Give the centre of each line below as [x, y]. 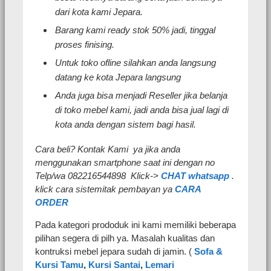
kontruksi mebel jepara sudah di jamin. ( [115, 252]
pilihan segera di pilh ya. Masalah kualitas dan [125, 238]
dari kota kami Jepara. [99, 12]
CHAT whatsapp [195, 176]
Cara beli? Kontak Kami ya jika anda [108, 149]
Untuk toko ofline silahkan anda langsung [135, 63]
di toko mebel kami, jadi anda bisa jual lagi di [142, 110]
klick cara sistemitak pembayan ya [105, 189]
